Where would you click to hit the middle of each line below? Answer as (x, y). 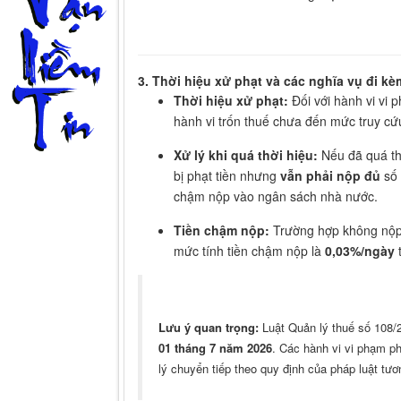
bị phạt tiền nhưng (227, 176)
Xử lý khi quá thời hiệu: (246, 155)
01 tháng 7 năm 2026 (215, 348)
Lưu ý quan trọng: (209, 328)
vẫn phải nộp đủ (330, 176)
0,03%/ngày (360, 251)
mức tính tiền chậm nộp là (249, 251)
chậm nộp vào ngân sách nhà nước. (276, 196)
